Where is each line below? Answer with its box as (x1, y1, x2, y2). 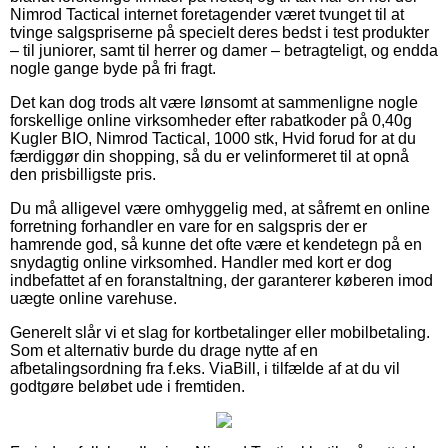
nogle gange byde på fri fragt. (10, 59, 216, 77)
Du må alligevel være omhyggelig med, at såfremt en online (10, 199, 430, 217)
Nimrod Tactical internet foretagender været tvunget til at (10, 5, 404, 23)
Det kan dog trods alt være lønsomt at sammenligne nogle (10, 93, 418, 111)
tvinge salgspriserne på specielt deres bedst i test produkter (10, 23, 429, 41)
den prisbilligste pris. (10, 165, 156, 183)
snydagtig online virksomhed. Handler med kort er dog (10, 253, 392, 271)
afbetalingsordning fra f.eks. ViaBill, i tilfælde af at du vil (10, 359, 400, 377)
